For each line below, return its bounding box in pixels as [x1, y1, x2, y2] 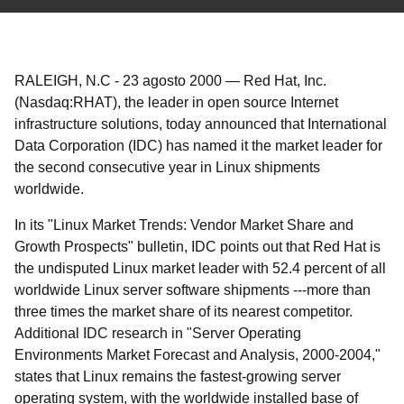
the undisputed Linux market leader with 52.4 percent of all [14, 261, 386, 276]
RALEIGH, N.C [14, 73, 111, 88]
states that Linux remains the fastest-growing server [14, 369, 341, 384]
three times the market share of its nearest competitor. [14, 304, 353, 319]
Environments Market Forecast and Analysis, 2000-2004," [14, 347, 381, 363]
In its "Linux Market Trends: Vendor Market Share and [14, 217, 353, 233]
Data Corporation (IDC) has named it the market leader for [14, 138, 382, 153]
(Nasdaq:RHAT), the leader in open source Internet [14, 95, 338, 110]
